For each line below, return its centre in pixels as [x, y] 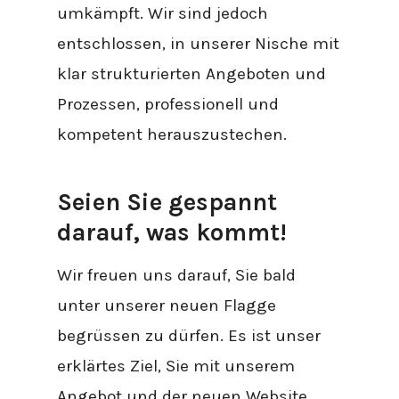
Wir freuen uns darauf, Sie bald [177, 276]
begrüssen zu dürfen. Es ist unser [189, 336]
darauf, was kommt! [172, 232]
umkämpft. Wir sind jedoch [163, 13]
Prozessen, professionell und [168, 104]
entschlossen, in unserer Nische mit [199, 43]
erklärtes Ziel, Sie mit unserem [176, 366]
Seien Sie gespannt [167, 202]
